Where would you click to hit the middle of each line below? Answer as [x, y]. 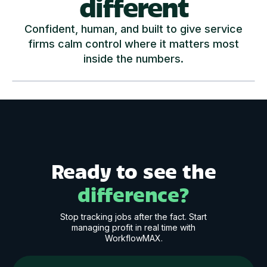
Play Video [138, 80]
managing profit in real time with [133, 227]
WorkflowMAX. [133, 238]
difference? [133, 193]
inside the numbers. [133, 58]
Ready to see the [133, 170]
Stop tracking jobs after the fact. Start [133, 216]
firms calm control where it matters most [133, 44]
